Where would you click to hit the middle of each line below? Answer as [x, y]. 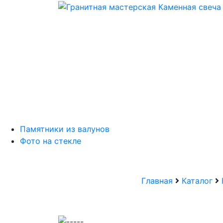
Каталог [197, 181]
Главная [157, 181]
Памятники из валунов [65, 129]
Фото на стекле [51, 141]
